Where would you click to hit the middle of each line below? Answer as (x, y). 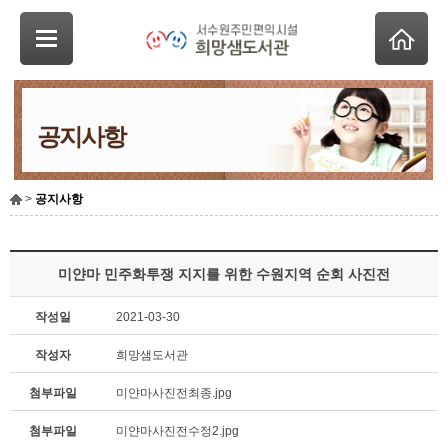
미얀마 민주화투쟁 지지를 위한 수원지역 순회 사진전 (224, 274)
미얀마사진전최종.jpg (173, 393)
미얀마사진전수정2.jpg (177, 431)
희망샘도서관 (151, 355)
